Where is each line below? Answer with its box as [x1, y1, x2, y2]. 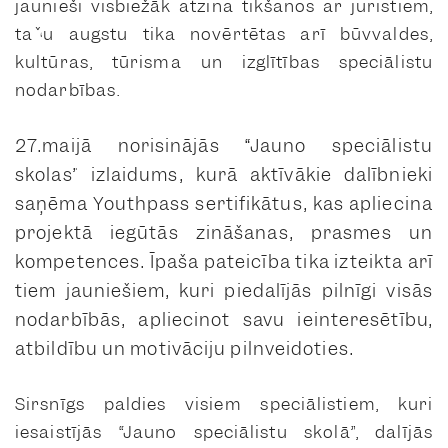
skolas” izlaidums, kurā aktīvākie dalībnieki [15, 162, 433, 186]
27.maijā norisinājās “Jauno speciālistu [15, 133, 433, 157]
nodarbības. [15, 78, 121, 101]
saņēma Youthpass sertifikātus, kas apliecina [15, 191, 433, 215]
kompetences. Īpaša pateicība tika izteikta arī [15, 249, 433, 273]
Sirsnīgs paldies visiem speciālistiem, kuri [15, 392, 433, 415]
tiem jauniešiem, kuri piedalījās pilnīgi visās [15, 278, 433, 302]
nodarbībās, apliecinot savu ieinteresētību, [15, 307, 433, 331]
